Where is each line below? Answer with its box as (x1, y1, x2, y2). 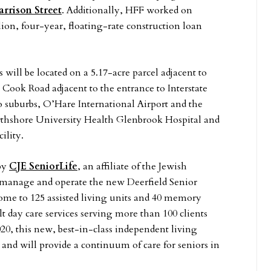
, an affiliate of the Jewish (77, 160, 187, 173)
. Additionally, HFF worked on (62, 4, 192, 17)
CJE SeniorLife (9, 160, 77, 173)
